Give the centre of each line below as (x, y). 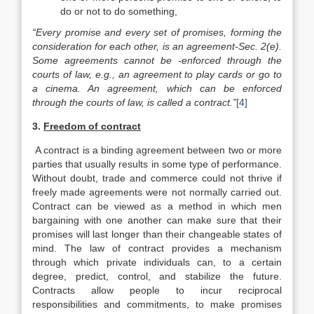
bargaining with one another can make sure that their (157, 220)
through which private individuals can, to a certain (157, 262)
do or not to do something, (119, 11)
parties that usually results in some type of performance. (157, 164)
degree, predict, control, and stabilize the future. (157, 276)
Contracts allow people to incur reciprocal (157, 290)
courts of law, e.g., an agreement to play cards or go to (157, 74)
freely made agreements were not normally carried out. (157, 192)
